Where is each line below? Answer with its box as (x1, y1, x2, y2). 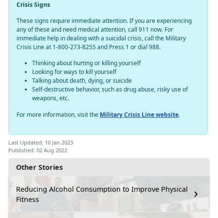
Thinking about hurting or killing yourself (32, 58, 141, 67)
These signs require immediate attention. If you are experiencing (17, 16, 192, 25)
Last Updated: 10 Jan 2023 (8, 138, 73, 146)
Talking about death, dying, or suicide (32, 76, 132, 85)
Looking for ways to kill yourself (32, 67, 116, 76)
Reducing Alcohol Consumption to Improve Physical (16, 184, 188, 194)
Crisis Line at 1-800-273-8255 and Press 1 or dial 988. (17, 42, 161, 51)
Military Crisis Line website (100, 110, 179, 119)
